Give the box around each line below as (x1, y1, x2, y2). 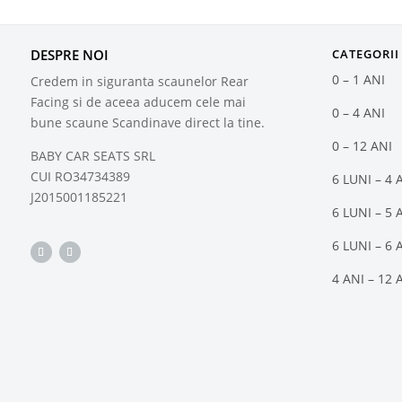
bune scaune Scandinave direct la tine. (30, 114, 265, 132)
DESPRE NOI (30, 46, 109, 65)
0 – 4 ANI (332, 104, 386, 122)
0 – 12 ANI (332, 137, 393, 155)
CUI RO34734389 (30, 168, 130, 186)
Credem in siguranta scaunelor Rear (30, 73, 249, 91)
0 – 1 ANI (332, 71, 386, 89)
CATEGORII (332, 46, 400, 63)
